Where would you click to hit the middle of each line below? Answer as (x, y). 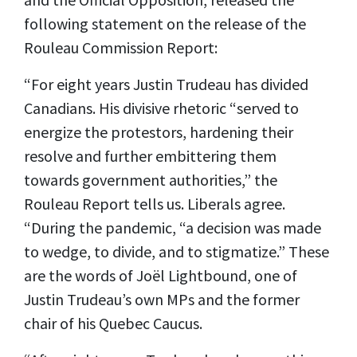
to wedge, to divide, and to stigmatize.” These (177, 251)
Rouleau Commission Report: (122, 47)
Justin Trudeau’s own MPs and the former (162, 299)
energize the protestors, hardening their (159, 132)
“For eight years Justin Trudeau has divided (166, 84)
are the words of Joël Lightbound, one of (161, 275)
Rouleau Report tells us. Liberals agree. (155, 204)
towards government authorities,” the (151, 180)
